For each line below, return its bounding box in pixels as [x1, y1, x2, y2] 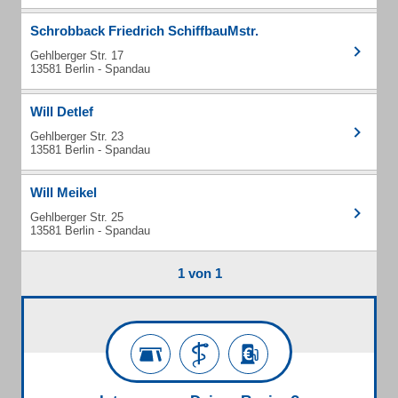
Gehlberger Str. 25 [30, 211, 123, 224]
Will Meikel [30, 185, 97, 200]
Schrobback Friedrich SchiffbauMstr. [30, 23, 259, 38]
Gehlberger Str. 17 [30, 49, 123, 62]
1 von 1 [177, 266, 222, 281]
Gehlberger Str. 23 [30, 130, 123, 143]
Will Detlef [30, 104, 93, 119]
